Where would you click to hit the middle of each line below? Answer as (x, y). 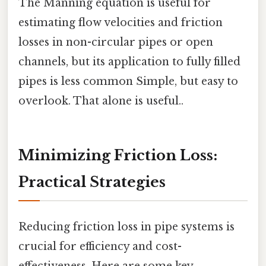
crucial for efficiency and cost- (100, 246)
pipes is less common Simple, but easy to (128, 81)
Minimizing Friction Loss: (118, 156)
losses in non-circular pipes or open (116, 42)
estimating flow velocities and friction (121, 22)
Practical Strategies (92, 182)
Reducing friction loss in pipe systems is (126, 227)
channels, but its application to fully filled (129, 61)
